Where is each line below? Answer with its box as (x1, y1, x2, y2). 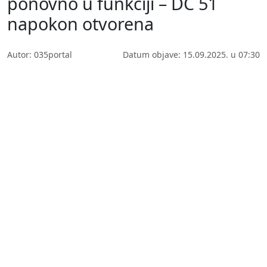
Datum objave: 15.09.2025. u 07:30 (123, 48, 260, 60)
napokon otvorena (7, 11, 154, 35)
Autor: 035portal (7, 48, 72, 60)
